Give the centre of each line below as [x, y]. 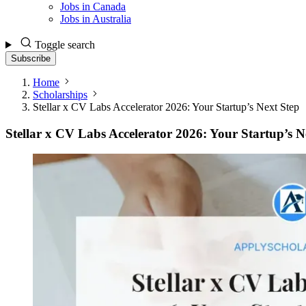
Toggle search [65, 45]
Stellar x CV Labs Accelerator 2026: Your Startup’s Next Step [166, 107]
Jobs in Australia [96, 19]
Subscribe [31, 58]
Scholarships [60, 95]
